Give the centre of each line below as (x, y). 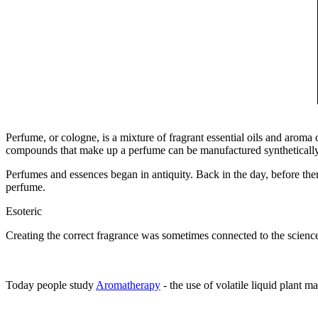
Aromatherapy (128, 285)
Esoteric (24, 211)
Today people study (51, 285)
